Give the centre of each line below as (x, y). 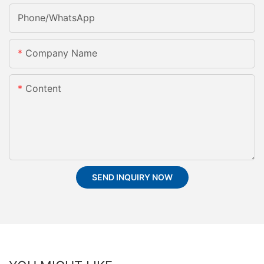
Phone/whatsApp (56, 18)
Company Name (61, 53)
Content (43, 89)
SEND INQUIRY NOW (132, 177)
